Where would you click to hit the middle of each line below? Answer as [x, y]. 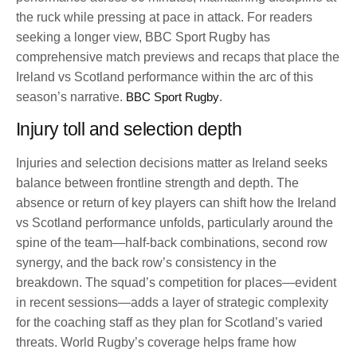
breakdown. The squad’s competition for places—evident [176, 282]
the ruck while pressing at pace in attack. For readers [164, 18]
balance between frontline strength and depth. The [157, 182]
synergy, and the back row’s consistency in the [146, 262]
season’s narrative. [71, 97]
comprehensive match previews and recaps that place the [178, 57]
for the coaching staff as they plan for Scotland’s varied [169, 322]
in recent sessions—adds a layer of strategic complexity [172, 302]
